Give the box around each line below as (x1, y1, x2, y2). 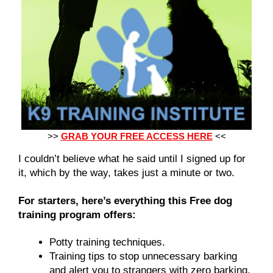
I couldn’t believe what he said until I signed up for (18, 153, 246, 165)
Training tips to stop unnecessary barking (49, 250, 237, 262)
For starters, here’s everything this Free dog (18, 194, 232, 207)
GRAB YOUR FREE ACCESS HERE (60, 131, 213, 142)
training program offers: (18, 208, 136, 221)
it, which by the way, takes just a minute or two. (18, 167, 238, 179)
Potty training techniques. (49, 236, 165, 248)
